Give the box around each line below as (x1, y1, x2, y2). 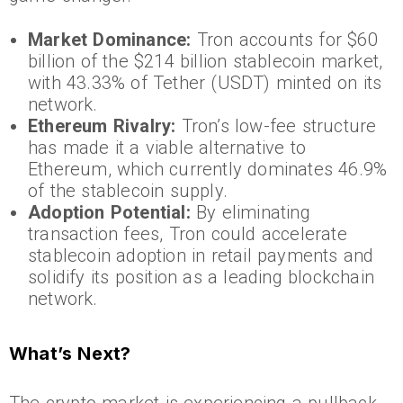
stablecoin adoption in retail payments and (28, 245, 374, 267)
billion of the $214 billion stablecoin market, (28, 50, 383, 73)
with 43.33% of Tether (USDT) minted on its (28, 72, 382, 94)
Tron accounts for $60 (191, 29, 378, 51)
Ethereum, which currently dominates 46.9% (28, 158, 388, 181)
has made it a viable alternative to (28, 137, 306, 159)
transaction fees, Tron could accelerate (28, 223, 347, 246)
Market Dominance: (28, 29, 192, 51)
